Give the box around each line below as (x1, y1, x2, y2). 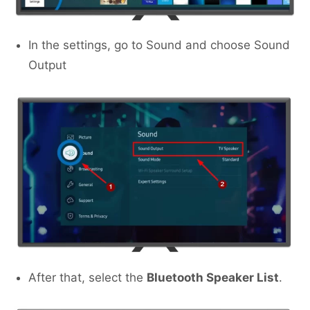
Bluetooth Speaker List (147, 271, 279, 285)
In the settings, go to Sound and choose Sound (28, 38, 290, 53)
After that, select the (28, 271, 147, 285)
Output (28, 58, 66, 73)
